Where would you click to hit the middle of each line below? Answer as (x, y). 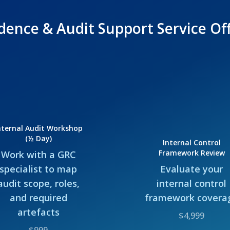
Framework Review (191, 152)
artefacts (38, 212)
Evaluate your (192, 169)
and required (38, 197)
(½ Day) (38, 138)
